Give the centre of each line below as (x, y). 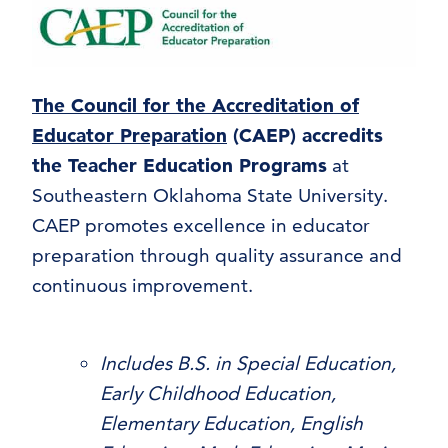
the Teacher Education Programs (179, 166)
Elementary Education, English (231, 424)
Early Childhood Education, (218, 394)
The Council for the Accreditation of (195, 106)
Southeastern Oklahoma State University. (210, 196)
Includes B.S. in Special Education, (248, 364)
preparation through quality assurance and (217, 256)
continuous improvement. (142, 286)
